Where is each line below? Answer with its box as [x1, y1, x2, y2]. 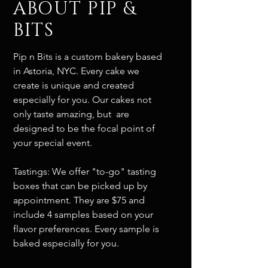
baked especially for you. [13, 237, 119, 249]
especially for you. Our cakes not [13, 94, 151, 105]
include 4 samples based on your [13, 209, 153, 220]
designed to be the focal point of [13, 123, 155, 134]
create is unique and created [13, 80, 134, 91]
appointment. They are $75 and [13, 194, 145, 206]
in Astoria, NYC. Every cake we [13, 65, 139, 77]
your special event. [13, 137, 95, 148]
